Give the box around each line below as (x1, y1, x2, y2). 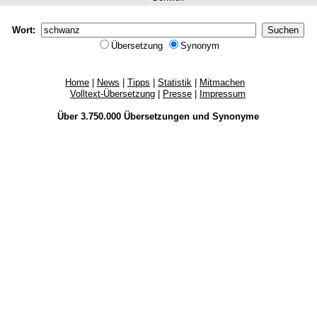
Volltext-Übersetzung (70, 88, 155, 99)
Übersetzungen (123, 111, 190, 122)
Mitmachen (200, 77, 245, 88)
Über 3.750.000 (57, 111, 124, 122)
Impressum (200, 88, 246, 99)
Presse (163, 88, 192, 99)
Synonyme (212, 111, 259, 122)
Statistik (158, 77, 192, 88)
